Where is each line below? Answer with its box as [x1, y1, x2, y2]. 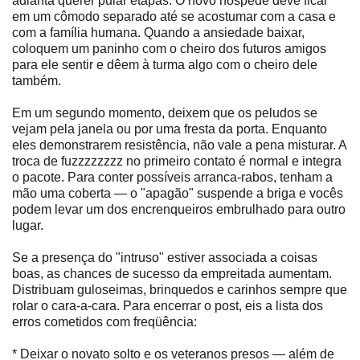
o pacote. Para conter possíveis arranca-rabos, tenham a [12, 170, 333, 184]
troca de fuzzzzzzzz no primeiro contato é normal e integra [12, 153, 342, 168]
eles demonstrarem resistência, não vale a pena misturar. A [12, 137, 346, 152]
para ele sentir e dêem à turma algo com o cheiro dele [12, 57, 317, 72]
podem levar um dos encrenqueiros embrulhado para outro [12, 202, 346, 216]
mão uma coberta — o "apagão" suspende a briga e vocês [12, 186, 343, 200]
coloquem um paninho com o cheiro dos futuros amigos [12, 41, 326, 55]
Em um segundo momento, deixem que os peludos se [12, 105, 317, 120]
